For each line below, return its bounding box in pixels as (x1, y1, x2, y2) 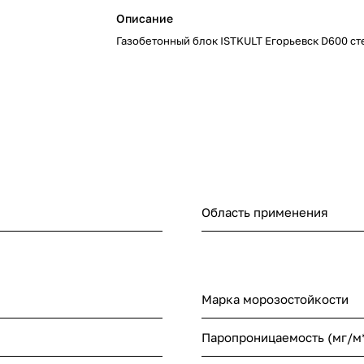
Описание (116, 11, 174, 25)
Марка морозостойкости (201, 292, 349, 307)
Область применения (201, 205, 328, 220)
